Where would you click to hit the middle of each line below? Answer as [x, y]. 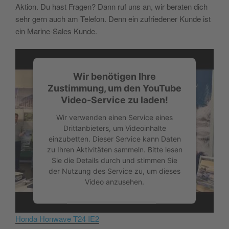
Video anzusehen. [114, 181]
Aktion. [28, 7]
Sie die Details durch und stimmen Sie [114, 160]
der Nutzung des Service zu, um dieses [114, 171]
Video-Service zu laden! [114, 100]
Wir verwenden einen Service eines [114, 117]
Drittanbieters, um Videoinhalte [114, 128]
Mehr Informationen [111, 211]
